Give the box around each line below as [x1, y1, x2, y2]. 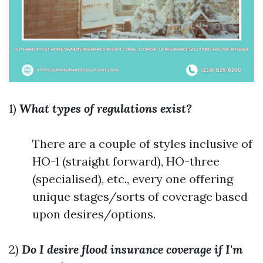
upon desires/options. [32, 207, 156, 221]
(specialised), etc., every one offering [32, 171, 233, 186]
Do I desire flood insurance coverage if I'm [22, 242, 243, 257]
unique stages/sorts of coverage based [32, 189, 248, 204]
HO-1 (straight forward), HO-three [32, 154, 220, 168]
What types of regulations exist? [19, 101, 192, 116]
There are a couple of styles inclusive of [32, 136, 252, 151]
